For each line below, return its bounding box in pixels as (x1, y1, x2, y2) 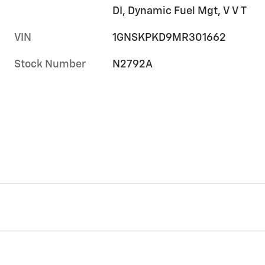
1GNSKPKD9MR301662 (112, 33, 227, 44)
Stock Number (14, 59, 86, 70)
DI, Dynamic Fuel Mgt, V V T (112, 6, 247, 17)
